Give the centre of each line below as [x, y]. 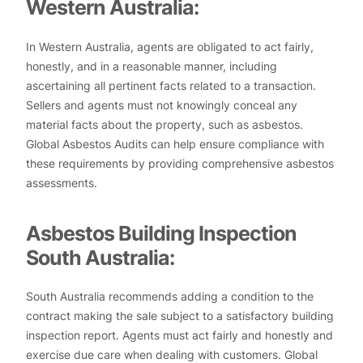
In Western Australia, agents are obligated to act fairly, [170, 46]
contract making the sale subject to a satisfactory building [180, 316]
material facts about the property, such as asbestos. [164, 124]
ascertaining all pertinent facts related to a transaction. [171, 85]
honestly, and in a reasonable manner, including [152, 66]
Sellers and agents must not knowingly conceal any [162, 105]
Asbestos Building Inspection [161, 233]
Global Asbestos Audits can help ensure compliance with [175, 143]
